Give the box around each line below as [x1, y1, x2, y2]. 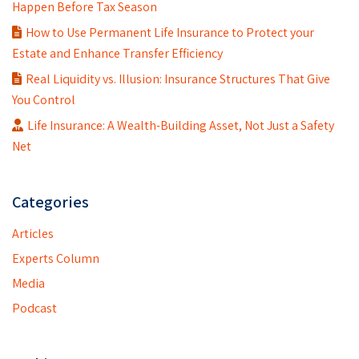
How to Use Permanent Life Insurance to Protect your [26, 23, 314, 41]
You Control [12, 91, 75, 108]
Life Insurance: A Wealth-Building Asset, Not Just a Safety [27, 116, 334, 134]
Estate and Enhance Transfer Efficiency [12, 44, 223, 62]
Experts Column [12, 249, 99, 267]
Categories [12, 191, 89, 212]
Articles [12, 224, 54, 242]
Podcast [12, 299, 57, 317]
